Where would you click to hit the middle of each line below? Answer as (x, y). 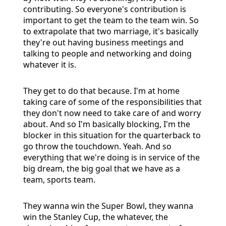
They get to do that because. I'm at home (101, 91)
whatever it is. (50, 64)
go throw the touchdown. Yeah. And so (97, 146)
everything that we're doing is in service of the (111, 157)
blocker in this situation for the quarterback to (112, 135)
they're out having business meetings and (103, 42)
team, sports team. (59, 179)
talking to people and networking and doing (107, 53)
